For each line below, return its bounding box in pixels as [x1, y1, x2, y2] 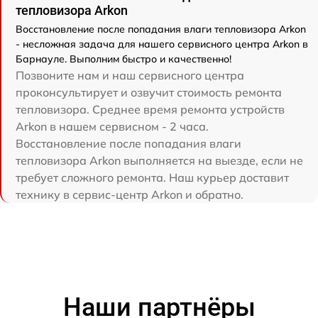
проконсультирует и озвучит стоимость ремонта [16, 85, 282, 100]
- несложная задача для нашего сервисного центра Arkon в [16, 38, 308, 51]
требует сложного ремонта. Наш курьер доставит [16, 170, 289, 185]
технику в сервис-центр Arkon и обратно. [16, 187, 243, 202]
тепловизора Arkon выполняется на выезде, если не [16, 153, 303, 168]
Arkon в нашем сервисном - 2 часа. [16, 119, 209, 134]
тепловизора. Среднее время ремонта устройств [16, 102, 285, 117]
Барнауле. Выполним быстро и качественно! [16, 53, 231, 66]
